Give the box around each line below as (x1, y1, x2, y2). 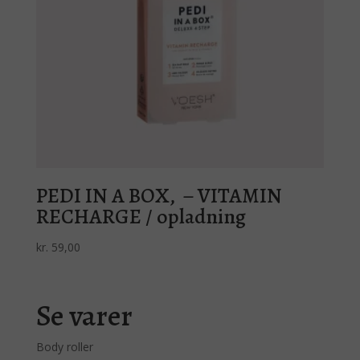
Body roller (35, 339, 93, 355)
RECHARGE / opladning (35, 202, 246, 231)
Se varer (35, 295, 133, 337)
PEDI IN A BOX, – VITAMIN (35, 181, 282, 210)
